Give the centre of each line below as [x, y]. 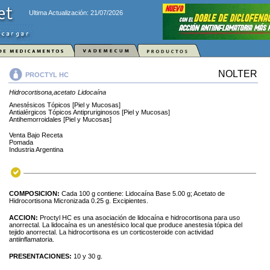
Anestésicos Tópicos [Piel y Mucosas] [65, 105]
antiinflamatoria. [32, 239]
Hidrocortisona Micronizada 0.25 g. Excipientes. [79, 201]
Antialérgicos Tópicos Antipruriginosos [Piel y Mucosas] [89, 112]
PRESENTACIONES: [41, 256]
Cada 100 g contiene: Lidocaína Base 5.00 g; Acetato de [143, 193]
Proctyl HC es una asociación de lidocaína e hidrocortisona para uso [140, 218]
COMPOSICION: [35, 193]
